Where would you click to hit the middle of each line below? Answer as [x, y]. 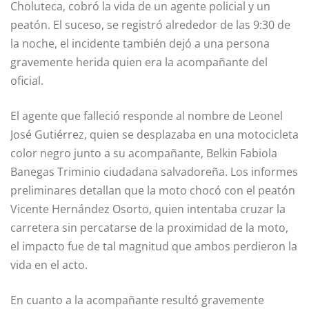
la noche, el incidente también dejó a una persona [140, 44]
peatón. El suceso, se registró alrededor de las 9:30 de [150, 25]
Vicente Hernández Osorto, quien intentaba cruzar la [148, 209]
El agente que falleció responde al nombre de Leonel [147, 116]
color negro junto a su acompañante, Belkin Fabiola [144, 153]
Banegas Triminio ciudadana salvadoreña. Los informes [154, 172]
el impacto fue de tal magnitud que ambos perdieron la [154, 247]
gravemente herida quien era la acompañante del [139, 62]
